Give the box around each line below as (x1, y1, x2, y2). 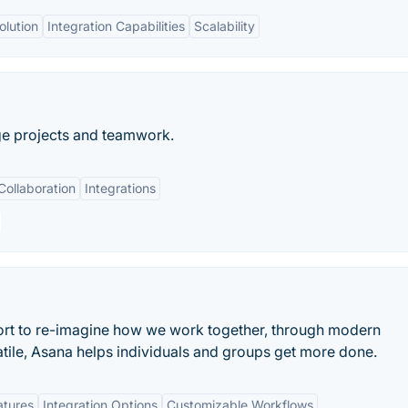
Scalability (194, 18, 255, 34)
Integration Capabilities (47, 18, 185, 34)
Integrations (85, 180, 156, 196)
